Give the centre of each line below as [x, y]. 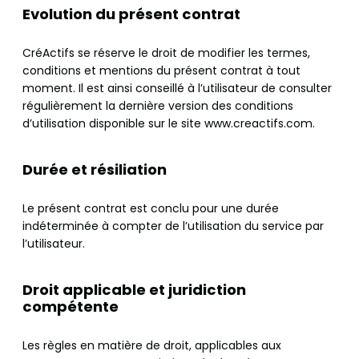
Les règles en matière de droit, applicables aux [152, 346]
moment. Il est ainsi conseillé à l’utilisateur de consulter [177, 89]
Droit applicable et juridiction [134, 290]
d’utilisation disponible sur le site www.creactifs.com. [169, 124]
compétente [71, 307]
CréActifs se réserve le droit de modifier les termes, [166, 53]
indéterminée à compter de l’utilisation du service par [173, 226]
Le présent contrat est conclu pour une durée [151, 209]
